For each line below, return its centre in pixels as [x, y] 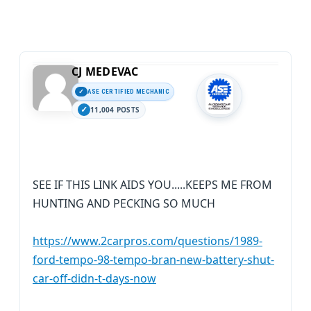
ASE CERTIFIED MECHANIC [128, 91]
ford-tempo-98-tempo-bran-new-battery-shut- [153, 260]
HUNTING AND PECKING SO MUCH [124, 203]
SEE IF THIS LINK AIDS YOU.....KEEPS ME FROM [152, 185]
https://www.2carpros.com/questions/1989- [148, 241]
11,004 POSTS [115, 110]
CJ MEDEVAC [105, 72]
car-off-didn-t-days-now [94, 278]
